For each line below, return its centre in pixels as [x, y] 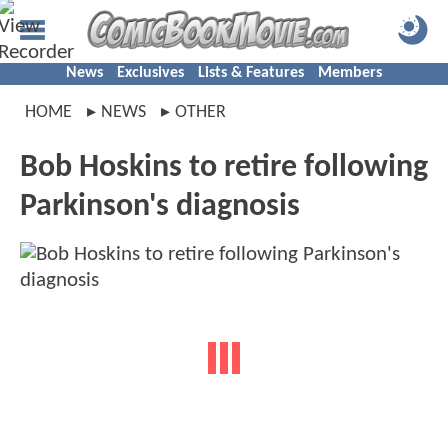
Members [350, 73]
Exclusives [150, 73]
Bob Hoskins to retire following [224, 168]
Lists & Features [251, 73]
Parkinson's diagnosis [160, 207]
